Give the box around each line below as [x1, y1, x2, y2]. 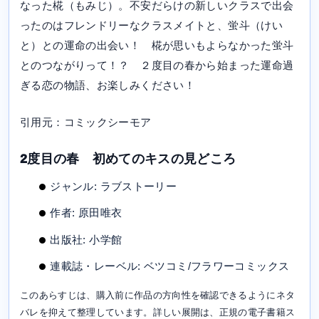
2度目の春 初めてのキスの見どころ [20, 152, 236, 167]
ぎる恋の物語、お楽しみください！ [20, 79, 195, 92]
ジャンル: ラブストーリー [50, 179, 177, 192]
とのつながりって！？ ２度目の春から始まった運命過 [20, 59, 294, 72]
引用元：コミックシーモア [20, 116, 152, 129]
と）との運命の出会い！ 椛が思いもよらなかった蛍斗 [20, 39, 294, 52]
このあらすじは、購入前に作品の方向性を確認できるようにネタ [20, 290, 296, 301]
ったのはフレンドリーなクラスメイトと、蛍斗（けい [20, 19, 283, 32]
